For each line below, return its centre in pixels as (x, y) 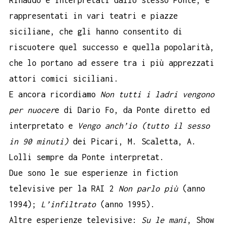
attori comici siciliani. (64, 78)
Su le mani (164, 220)
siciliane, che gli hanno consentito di (96, 31)
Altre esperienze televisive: (75, 220)
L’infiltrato (68, 204)
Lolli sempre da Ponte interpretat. (87, 157)
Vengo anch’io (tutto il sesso (144, 125)
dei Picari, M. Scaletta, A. (132, 141)
